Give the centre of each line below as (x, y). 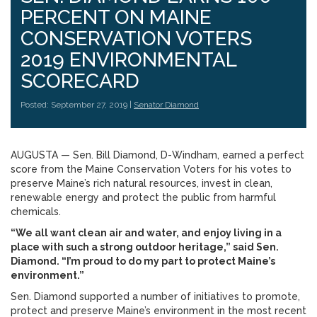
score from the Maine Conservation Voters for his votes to (151, 169)
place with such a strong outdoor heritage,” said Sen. (145, 247)
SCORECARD (80, 81)
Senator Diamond (166, 105)
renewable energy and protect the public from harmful (143, 197)
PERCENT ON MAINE (116, 17)
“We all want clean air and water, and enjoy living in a (146, 233)
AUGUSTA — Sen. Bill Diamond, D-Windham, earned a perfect (157, 155)
